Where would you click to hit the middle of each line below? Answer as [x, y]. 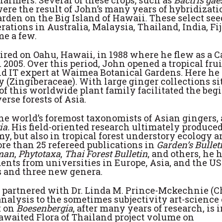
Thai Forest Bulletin [106, 154]
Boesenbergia [45, 208]
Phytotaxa [39, 154]
